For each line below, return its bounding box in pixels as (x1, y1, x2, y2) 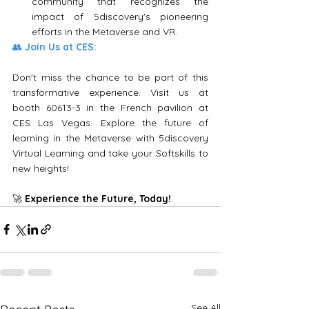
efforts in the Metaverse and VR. (32, 25, 177, 38)
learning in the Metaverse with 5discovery (12, 131, 208, 144)
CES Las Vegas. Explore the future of (12, 116, 208, 129)
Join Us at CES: (25, 40, 97, 53)
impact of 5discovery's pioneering (32, 10, 208, 23)
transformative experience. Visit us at (12, 86, 208, 99)
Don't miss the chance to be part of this (12, 70, 208, 83)
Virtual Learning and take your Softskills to (12, 146, 208, 159)
